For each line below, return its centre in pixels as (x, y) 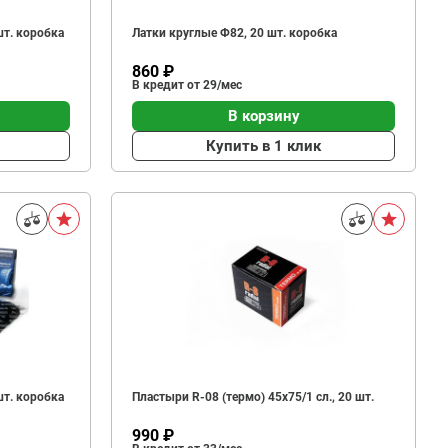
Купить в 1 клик (263, 145)
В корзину (263, 115)
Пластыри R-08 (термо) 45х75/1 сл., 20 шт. (253, 397)
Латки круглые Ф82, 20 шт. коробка (234, 33)
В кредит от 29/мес (187, 85)
